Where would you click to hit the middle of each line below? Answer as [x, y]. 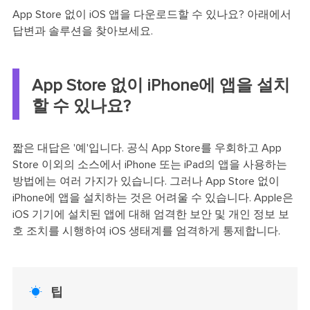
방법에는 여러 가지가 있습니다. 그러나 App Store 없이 [146, 181]
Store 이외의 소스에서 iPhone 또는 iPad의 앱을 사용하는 [149, 164]
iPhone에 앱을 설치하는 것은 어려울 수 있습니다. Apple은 [153, 198]
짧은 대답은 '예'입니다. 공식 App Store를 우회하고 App [147, 148]
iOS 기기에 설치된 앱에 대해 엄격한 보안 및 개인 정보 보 [151, 214]
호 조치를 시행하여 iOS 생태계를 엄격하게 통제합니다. [146, 231]
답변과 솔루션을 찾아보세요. [82, 31]
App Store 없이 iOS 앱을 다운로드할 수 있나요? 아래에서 [152, 15]
